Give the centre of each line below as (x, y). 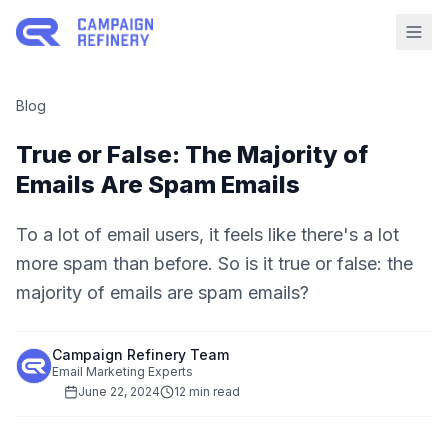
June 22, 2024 (119, 391)
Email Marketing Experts (122, 371)
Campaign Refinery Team (140, 354)
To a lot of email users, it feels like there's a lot (207, 234)
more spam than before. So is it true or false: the (214, 263)
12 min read (207, 391)
